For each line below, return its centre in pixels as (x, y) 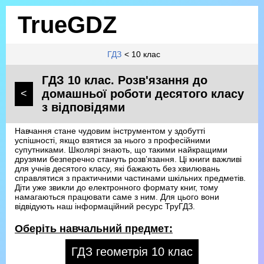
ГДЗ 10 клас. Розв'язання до (125, 80)
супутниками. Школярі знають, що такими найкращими (121, 150)
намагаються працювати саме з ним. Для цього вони (117, 197)
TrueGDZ (67, 25)
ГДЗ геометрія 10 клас (132, 252)
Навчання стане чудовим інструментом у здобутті (110, 131)
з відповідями (83, 107)
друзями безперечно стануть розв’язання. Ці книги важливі (128, 159)
